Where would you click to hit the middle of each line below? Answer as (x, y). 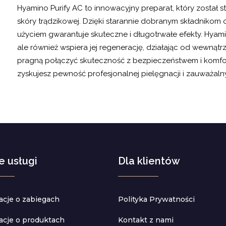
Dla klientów (149, 161)
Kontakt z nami (146, 220)
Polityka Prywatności (156, 199)
